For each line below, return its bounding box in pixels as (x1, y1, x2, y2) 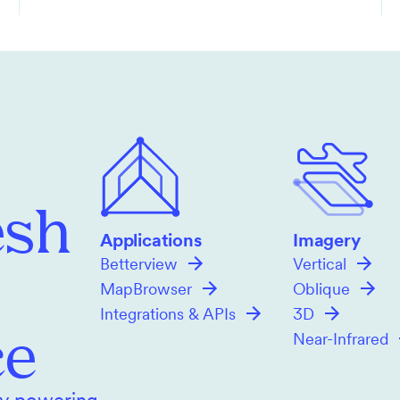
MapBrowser (100, 282, 192, 299)
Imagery (293, 233, 361, 251)
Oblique (293, 282, 350, 299)
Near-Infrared (293, 332, 388, 349)
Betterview (100, 257, 178, 274)
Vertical (293, 257, 346, 274)
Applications (100, 233, 202, 251)
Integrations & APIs (100, 307, 236, 324)
